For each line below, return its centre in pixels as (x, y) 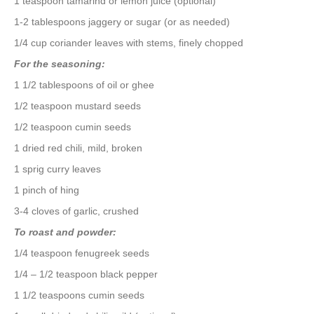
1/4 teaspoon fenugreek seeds (82, 253)
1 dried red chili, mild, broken (78, 148)
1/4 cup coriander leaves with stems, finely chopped (129, 43)
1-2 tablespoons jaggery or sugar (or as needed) (122, 22)
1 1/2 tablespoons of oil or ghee (84, 85)
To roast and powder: (65, 232)
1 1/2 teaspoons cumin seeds (79, 295)
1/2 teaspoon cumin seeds (73, 127)
